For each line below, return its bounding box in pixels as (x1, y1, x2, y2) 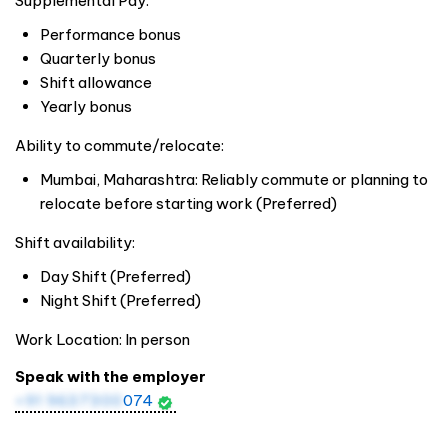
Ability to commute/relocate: (15, 135, 224, 155)
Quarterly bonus (40, 48, 156, 68)
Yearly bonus (40, 96, 132, 116)
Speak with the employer (15, 366, 206, 386)
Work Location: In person (15, 329, 190, 349)
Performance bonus (40, 24, 181, 44)
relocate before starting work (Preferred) (40, 193, 337, 213)
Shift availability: (15, 232, 135, 252)
